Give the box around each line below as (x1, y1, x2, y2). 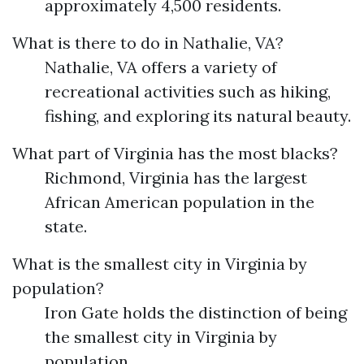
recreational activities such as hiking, (45, 81, 331, 102)
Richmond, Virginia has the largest (45, 167, 307, 188)
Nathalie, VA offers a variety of (45, 57, 277, 77)
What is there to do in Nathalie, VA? (12, 32, 284, 53)
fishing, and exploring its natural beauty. (45, 106, 351, 126)
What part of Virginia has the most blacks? (12, 143, 338, 163)
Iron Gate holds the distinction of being (45, 302, 347, 323)
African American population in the (45, 192, 314, 212)
